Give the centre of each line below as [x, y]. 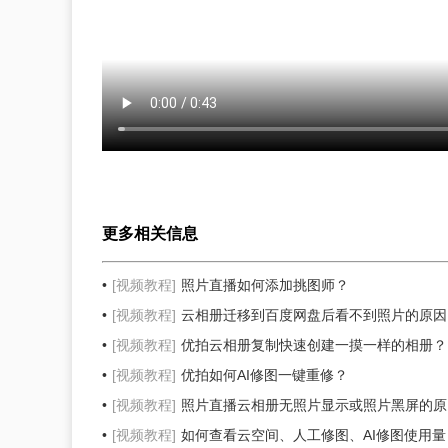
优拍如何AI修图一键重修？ [264, 375]
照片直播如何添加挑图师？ [265, 285]
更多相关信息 [150, 234]
